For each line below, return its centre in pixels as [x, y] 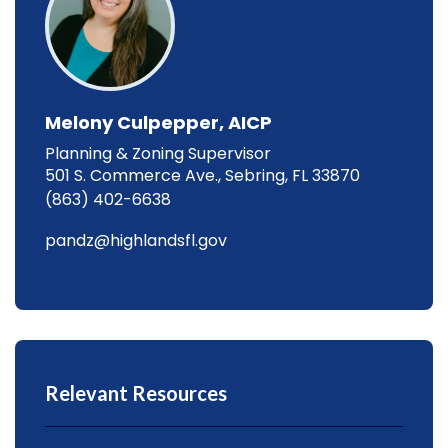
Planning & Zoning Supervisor [158, 153]
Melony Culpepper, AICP [158, 122]
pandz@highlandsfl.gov [136, 240]
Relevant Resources [136, 392]
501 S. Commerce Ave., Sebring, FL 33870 [202, 175]
